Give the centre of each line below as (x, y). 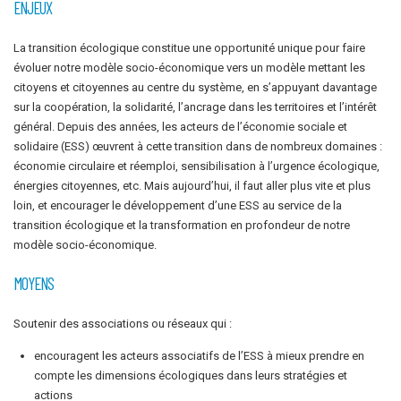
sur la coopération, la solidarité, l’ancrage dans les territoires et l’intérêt (195, 107)
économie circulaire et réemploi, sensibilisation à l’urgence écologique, (196, 166)
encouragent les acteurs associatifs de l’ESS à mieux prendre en (200, 356)
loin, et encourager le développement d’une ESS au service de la (178, 206)
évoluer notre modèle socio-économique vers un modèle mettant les (189, 68)
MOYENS (34, 283)
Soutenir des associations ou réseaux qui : (123, 323)
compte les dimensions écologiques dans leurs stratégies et (191, 376)
